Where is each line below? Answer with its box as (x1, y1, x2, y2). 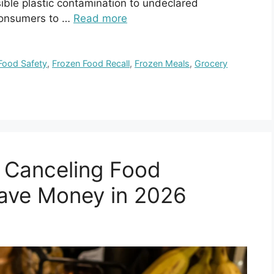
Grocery (194, 58, 228, 69)
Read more (73, 12, 127, 25)
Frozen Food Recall (52, 58, 130, 69)
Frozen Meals (135, 58, 190, 69)
